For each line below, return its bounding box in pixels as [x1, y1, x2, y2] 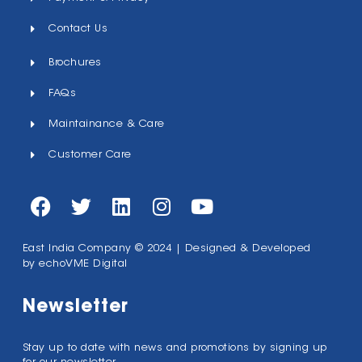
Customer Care [48, 149, 132, 160]
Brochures [48, 57, 102, 68]
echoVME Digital [39, 258, 128, 269]
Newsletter [22, 299, 128, 318]
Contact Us [48, 23, 108, 34]
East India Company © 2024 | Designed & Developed [22, 242, 311, 254]
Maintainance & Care [48, 118, 165, 129]
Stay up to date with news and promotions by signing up [22, 343, 328, 354]
